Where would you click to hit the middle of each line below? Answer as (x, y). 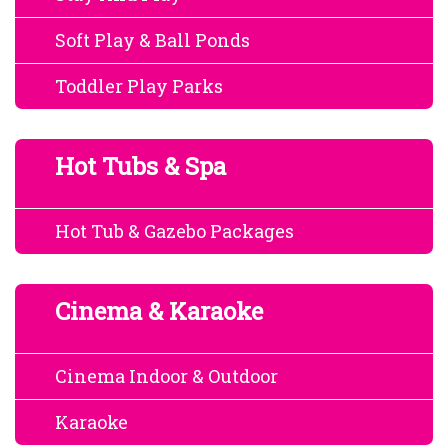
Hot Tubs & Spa (140, 166)
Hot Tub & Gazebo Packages (174, 231)
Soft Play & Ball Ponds (152, 40)
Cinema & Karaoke (159, 311)
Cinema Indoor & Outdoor (166, 376)
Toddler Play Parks (139, 86)
